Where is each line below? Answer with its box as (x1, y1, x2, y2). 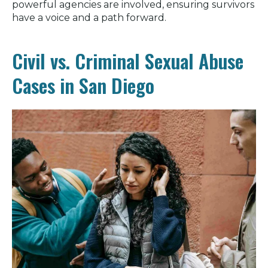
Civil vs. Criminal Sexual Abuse (12, 46, 243, 75)
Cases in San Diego (12, 71, 154, 99)
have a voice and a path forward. (12, 11, 166, 23)
